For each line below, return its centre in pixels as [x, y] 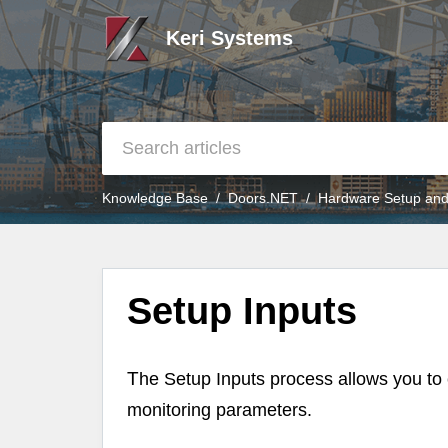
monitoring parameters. [219, 410]
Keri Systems [230, 38]
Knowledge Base [155, 198]
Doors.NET [263, 198]
